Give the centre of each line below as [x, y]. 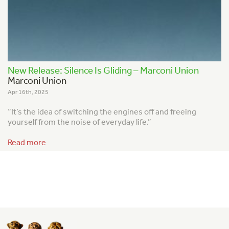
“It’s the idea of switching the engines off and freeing [102, 112]
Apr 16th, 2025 [28, 92]
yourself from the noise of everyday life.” [79, 122]
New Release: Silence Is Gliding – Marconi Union [103, 70]
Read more [27, 142]
